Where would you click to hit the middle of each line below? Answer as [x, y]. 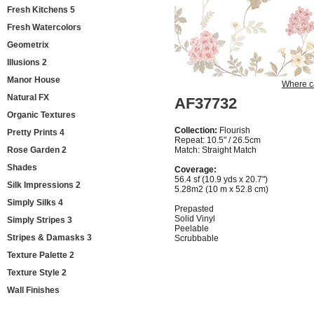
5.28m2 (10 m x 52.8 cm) [221, 189]
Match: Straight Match [216, 150]
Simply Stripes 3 [40, 220]
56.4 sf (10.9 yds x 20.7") [221, 179]
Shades [22, 168]
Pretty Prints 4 [36, 132]
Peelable [192, 228]
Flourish [234, 130]
